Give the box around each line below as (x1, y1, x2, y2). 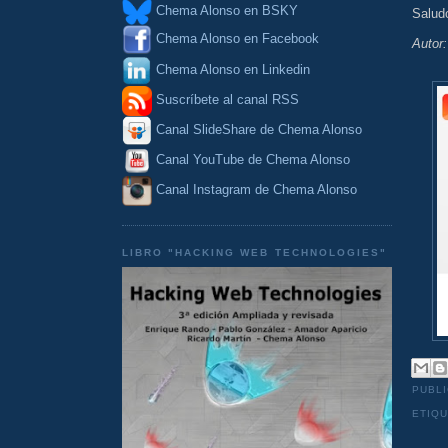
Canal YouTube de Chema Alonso (156, 152, 350, 168)
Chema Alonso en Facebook (156, 31, 319, 47)
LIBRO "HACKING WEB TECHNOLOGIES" (122, 246, 387, 258)
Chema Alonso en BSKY (152, 3, 298, 19)
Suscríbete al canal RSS (156, 92, 299, 108)
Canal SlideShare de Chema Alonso (156, 122, 362, 138)
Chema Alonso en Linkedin (152, 61, 310, 77)
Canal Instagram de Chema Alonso (156, 182, 357, 198)
